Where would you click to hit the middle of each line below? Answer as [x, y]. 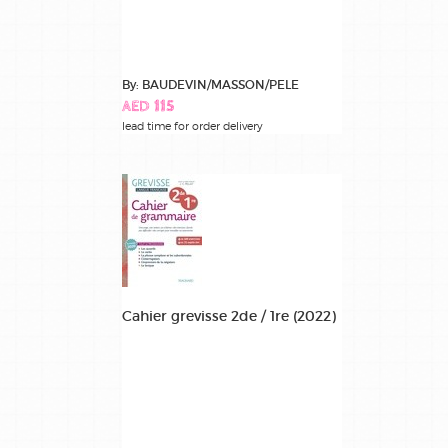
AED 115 [148, 107]
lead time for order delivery [192, 125]
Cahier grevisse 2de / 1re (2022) [229, 315]
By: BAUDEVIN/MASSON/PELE [210, 84]
